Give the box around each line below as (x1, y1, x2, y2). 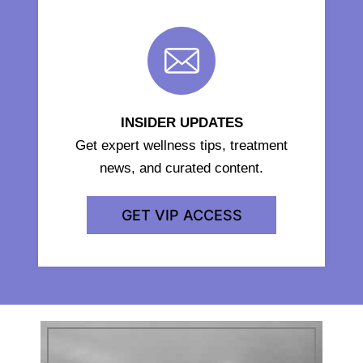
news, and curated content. (100, 160, 263, 176)
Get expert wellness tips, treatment (75, 137, 288, 153)
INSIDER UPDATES (120, 114, 243, 130)
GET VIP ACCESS (121, 206, 242, 224)
